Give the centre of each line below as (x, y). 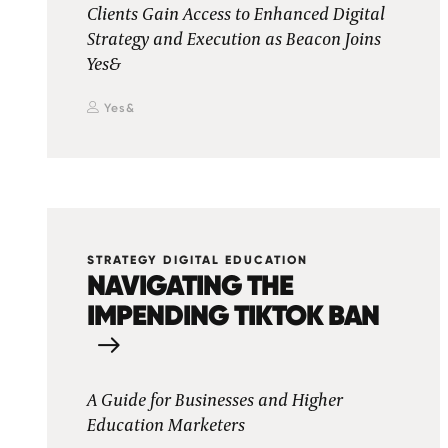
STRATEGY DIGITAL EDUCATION (197, 260)
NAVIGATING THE (190, 285)
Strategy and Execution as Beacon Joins (234, 40)
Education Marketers (166, 426)
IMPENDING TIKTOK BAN (233, 315)
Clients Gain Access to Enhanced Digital (236, 15)
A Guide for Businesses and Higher (215, 401)
